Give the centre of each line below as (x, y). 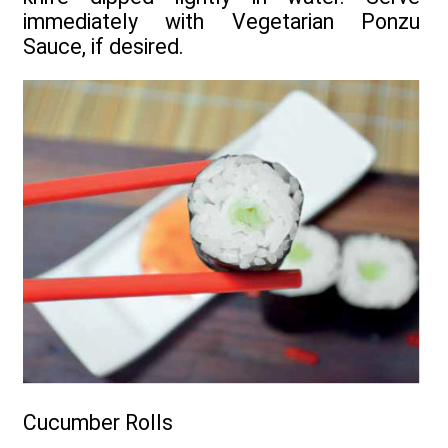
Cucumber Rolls (98, 423)
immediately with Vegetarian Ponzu (221, 21)
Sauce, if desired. (103, 46)
